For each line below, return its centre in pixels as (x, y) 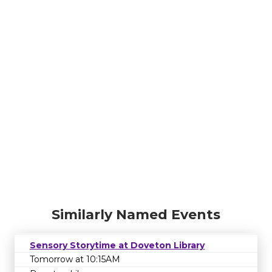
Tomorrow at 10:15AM (75, 260)
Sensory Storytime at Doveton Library (117, 245)
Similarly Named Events (136, 214)
